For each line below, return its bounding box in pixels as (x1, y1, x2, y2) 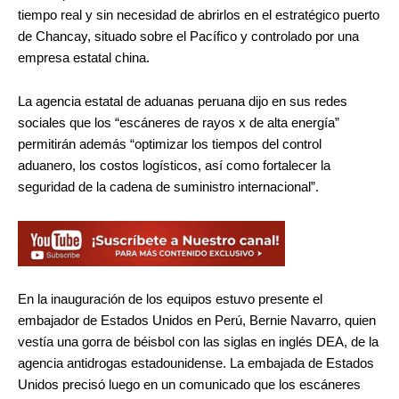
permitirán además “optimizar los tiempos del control (18, 137, 322, 152)
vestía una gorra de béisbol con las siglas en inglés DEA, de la (18, 335, 379, 350)
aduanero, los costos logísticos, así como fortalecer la (18, 159, 330, 174)
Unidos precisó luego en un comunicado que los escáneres (18, 378, 361, 393)
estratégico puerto (275, 7, 379, 22)
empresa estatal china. (18, 50, 150, 65)
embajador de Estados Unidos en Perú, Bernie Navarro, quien (18, 313, 376, 329)
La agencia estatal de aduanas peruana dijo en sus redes (18, 94, 347, 110)
